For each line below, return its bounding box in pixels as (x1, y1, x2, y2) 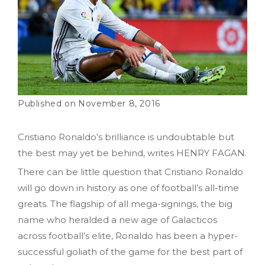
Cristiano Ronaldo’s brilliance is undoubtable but (18, 131, 234, 143)
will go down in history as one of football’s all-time (18, 182, 239, 193)
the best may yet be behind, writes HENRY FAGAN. (18, 147, 247, 159)
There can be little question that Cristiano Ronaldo (18, 166, 243, 177)
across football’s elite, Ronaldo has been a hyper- (18, 230, 238, 241)
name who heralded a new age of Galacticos (18, 214, 217, 225)
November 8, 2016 (78, 98, 160, 109)
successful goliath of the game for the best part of (18, 245, 243, 257)
